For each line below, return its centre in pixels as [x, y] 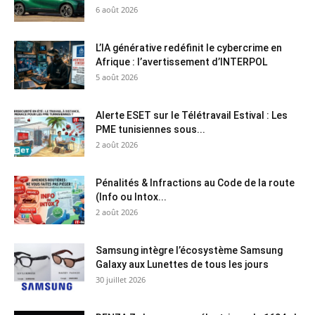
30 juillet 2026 [121, 279]
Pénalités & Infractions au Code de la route [195, 182]
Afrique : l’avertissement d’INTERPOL [181, 62]
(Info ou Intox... [131, 197]
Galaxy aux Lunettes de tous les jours [182, 264]
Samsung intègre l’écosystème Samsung [189, 250]
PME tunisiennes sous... [150, 129]
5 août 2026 [117, 77]
